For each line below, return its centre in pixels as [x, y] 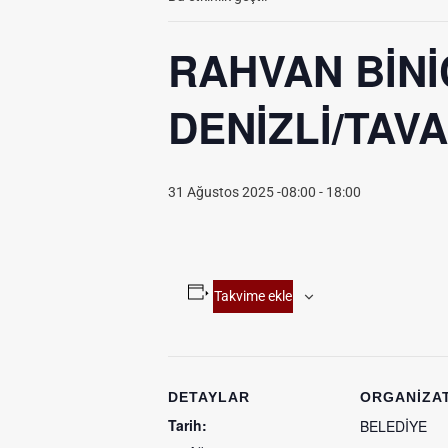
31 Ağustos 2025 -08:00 [242, 192]
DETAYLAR [209, 397]
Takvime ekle [252, 296]
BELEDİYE [393, 426]
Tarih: [187, 425]
